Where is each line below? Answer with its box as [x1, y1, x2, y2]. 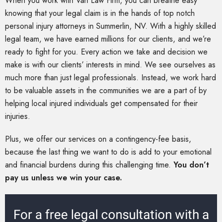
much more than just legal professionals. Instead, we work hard [5, 72, 216, 84]
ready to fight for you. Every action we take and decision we [5, 46, 208, 58]
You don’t [173, 159, 209, 171]
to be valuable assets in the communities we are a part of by [5, 85, 207, 97]
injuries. [5, 111, 30, 122]
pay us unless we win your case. [5, 172, 122, 184]
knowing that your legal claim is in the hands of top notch [5, 7, 195, 19]
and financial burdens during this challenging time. [5, 159, 173, 171]
